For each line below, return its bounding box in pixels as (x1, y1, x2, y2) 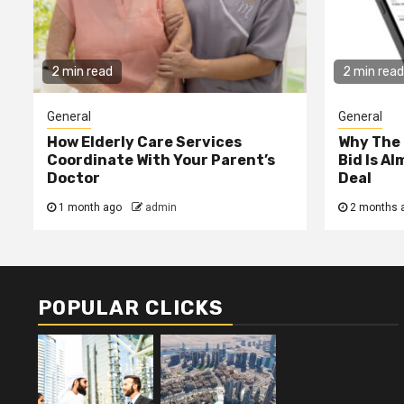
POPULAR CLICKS (38, 296, 224, 321)
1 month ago (56, 201, 124, 215)
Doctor (47, 170, 100, 188)
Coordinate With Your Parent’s (47, 151, 275, 170)
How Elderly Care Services (47, 133, 242, 151)
